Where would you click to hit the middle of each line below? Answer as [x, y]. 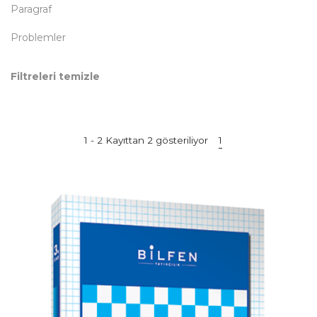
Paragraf [31, 9]
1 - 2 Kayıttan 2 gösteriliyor [146, 140]
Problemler [38, 38]
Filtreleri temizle [55, 76]
